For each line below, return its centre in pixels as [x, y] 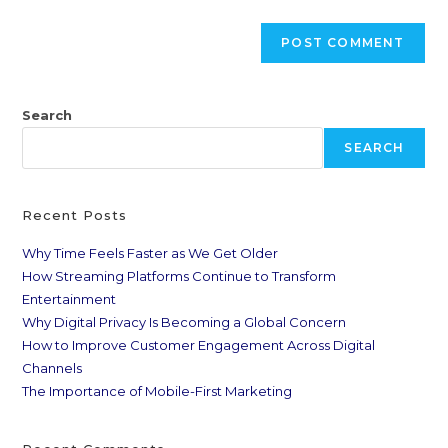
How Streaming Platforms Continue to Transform [179, 275]
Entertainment [69, 298]
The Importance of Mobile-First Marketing [157, 390]
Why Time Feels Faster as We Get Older [150, 252]
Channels [52, 367]
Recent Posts [75, 214]
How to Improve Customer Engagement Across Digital [199, 344]
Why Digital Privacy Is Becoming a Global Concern [184, 321]
